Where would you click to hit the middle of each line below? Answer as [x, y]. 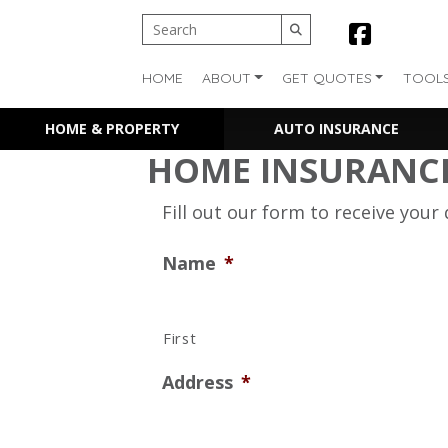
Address [197, 382]
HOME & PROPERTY [112, 129]
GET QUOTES [326, 77]
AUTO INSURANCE [336, 129]
